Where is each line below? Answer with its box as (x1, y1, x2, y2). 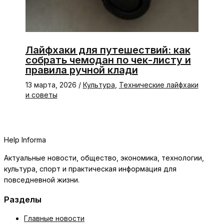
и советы (25, 90, 57, 99)
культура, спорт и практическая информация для (4, 164, 176, 173)
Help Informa (4, 135, 46, 144)
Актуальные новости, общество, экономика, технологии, (4, 153, 204, 162)
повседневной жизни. (4, 175, 79, 184)
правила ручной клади (25, 64, 138, 76)
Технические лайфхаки (118, 80, 198, 89)
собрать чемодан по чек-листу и (25, 54, 191, 66)
